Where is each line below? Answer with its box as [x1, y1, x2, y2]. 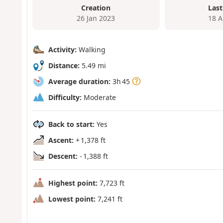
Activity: [48, 44, 77, 54]
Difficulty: [48, 92, 82, 102]
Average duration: [48, 76, 111, 86]
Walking [76, 44, 106, 54]
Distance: [48, 60, 80, 70]
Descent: [48, 151, 78, 161]
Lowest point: [48, 194, 96, 204]
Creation [81, 3, 111, 13]
